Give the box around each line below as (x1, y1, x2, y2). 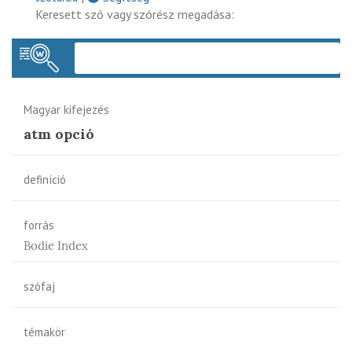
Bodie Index (24, 237, 88, 253)
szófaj (24, 278, 55, 294)
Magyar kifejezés (24, 101, 109, 117)
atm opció (24, 124, 94, 143)
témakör (24, 324, 65, 339)
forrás (24, 217, 54, 233)
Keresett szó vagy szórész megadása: (35, 5, 234, 22)
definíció (24, 171, 66, 187)
